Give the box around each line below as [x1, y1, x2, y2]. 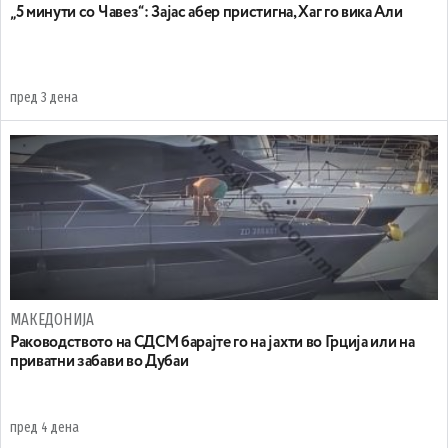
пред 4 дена [10, 418, 79, 436]
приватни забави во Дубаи [10, 353, 189, 370]
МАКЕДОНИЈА [10, 309, 95, 329]
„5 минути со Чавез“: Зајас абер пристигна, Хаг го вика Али [10, 4, 403, 21]
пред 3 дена [10, 88, 78, 106]
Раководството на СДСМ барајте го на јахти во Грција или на [10, 334, 415, 351]
